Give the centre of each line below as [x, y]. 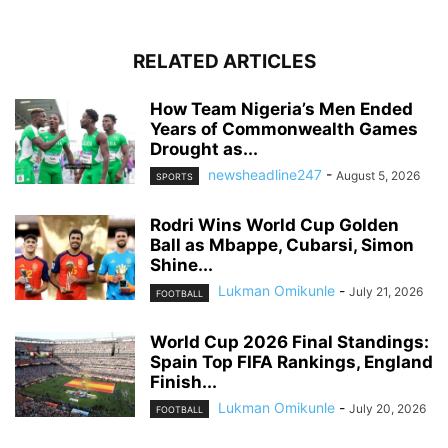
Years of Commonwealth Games [284, 129]
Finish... [183, 381]
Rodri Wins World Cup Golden [274, 225]
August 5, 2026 [378, 176]
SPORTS [174, 177]
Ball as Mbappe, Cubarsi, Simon [282, 245]
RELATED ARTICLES [224, 62]
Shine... [181, 265]
